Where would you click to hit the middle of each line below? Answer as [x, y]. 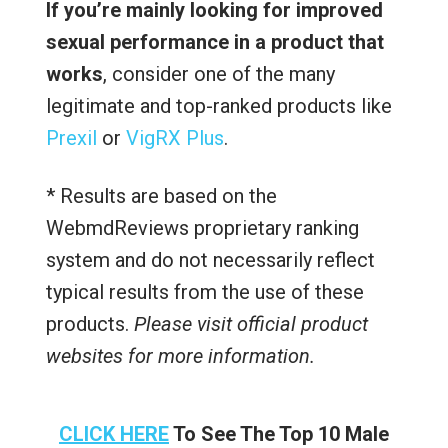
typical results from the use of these [204, 291]
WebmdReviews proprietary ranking [202, 227]
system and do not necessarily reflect [210, 259]
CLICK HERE [113, 433]
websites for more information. [180, 355]
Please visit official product [250, 323]
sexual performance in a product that [214, 41]
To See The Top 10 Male [278, 433]
